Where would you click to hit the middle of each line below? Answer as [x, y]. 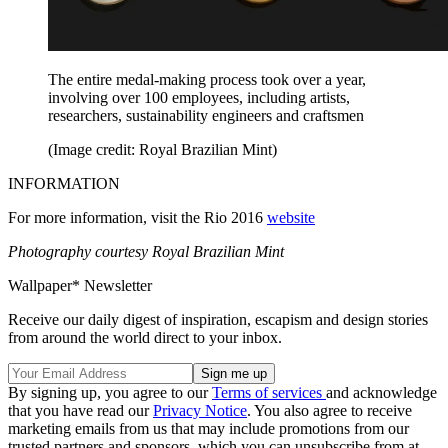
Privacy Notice [200, 411]
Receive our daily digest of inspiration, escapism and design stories [218, 320]
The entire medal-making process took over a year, [207, 80]
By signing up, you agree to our [110, 393]
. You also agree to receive [329, 411]
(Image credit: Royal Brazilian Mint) [162, 150]
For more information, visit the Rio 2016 [137, 218]
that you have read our [80, 411]
